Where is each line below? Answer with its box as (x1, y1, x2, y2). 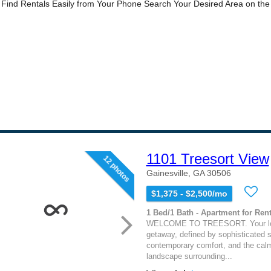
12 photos (101, 154, 131, 184)
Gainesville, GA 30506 (146, 168, 231, 178)
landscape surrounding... (146, 252, 232, 261)
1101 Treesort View (146, 151, 269, 167)
